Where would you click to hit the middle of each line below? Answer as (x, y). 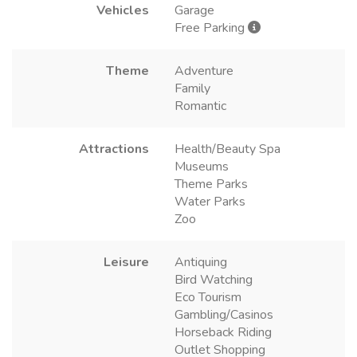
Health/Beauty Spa (228, 149)
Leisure (126, 262)
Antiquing (201, 262)
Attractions (114, 149)
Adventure (204, 71)
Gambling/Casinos (224, 314)
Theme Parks (211, 184)
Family (192, 88)
